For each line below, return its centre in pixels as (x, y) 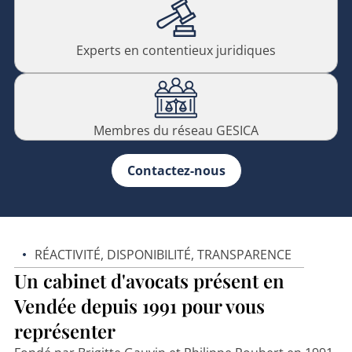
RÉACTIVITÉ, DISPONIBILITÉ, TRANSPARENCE (163, 254)
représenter (64, 330)
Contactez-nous (176, 171)
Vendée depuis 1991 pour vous (139, 305)
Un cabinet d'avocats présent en (149, 280)
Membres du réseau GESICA (176, 131)
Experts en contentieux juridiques (176, 51)
